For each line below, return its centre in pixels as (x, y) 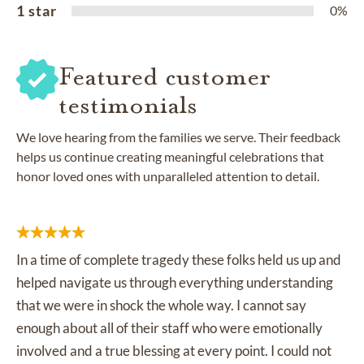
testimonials (128, 104)
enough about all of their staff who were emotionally (169, 327)
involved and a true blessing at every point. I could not (174, 350)
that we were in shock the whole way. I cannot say (161, 305)
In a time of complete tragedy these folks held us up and (179, 259)
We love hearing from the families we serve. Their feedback (178, 136)
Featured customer (165, 76)
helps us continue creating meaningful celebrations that (170, 156)
